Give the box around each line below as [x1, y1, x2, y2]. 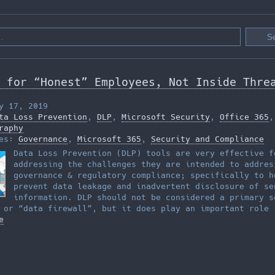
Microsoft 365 [77, 134, 141, 144]
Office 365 [220, 112, 269, 122]
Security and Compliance [151, 134, 264, 144]
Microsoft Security [122, 112, 210, 122]
